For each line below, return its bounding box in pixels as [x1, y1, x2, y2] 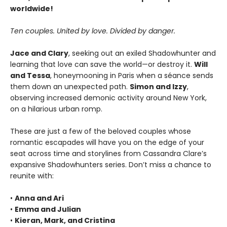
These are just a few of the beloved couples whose [10, 126, 191, 137]
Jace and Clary [10, 48, 68, 59]
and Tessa [10, 70, 50, 81]
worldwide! [10, 4, 53, 14]
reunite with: [10, 171, 54, 181]
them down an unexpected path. [10, 82, 130, 92]
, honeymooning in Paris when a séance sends [50, 70, 213, 81]
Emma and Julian [15, 204, 81, 215]
